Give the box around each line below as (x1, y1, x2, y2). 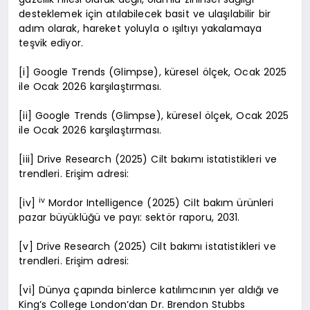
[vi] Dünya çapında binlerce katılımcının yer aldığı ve (19, 283, 280, 298)
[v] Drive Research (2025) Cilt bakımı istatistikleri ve (19, 239, 276, 254)
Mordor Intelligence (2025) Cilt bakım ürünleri (45, 196, 274, 210)
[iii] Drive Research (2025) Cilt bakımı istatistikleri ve (19, 152, 277, 167)
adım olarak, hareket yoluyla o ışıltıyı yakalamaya (19, 21, 262, 36)
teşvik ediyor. (19, 36, 84, 51)
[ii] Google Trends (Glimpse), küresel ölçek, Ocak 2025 (19, 109, 289, 123)
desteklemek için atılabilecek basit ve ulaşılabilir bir (19, 7, 271, 21)
